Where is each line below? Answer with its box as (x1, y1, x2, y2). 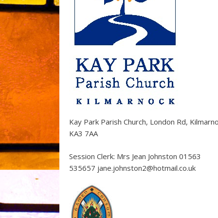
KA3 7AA (69, 128, 98, 138)
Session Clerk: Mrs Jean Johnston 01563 (69, 151, 201, 161)
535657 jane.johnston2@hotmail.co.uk (69, 163, 196, 173)
